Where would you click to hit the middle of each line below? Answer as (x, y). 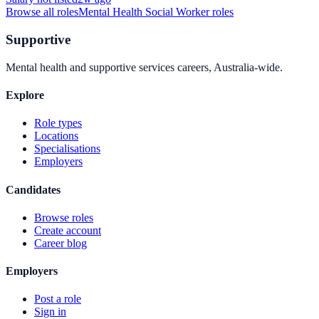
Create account (68, 230)
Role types (58, 123)
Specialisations (67, 149)
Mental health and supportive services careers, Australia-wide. (144, 67)
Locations (56, 136)
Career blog (61, 243)
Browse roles (64, 217)
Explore (25, 95)
